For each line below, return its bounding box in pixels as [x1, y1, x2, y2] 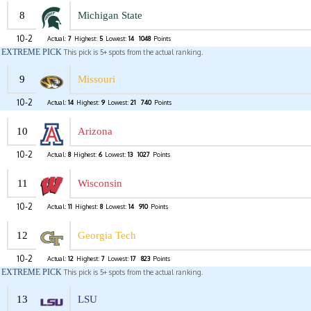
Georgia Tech [78, 230, 136, 242]
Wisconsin [78, 178, 122, 190]
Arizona [78, 126, 112, 137]
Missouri [78, 74, 115, 85]
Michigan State [78, 10, 142, 22]
